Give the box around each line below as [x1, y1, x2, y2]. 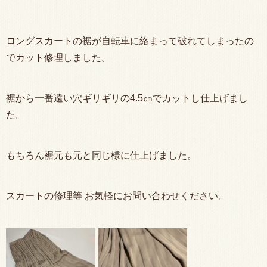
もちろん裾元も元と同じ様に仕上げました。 [6, 150, 197, 160]
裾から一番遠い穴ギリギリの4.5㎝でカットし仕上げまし [6, 92, 248, 103]
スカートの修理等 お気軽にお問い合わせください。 [6, 190, 228, 201]
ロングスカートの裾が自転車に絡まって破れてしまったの [6, 35, 254, 46]
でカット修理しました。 [6, 52, 111, 63]
